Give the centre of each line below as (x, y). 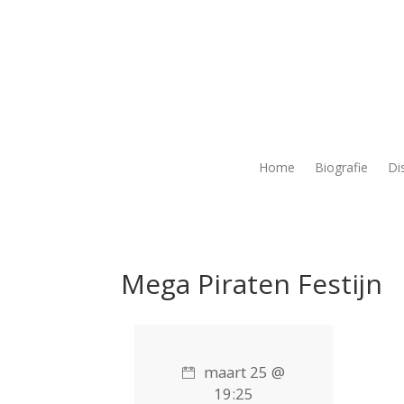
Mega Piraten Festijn (252, 284)
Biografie (341, 167)
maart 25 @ (245, 372)
